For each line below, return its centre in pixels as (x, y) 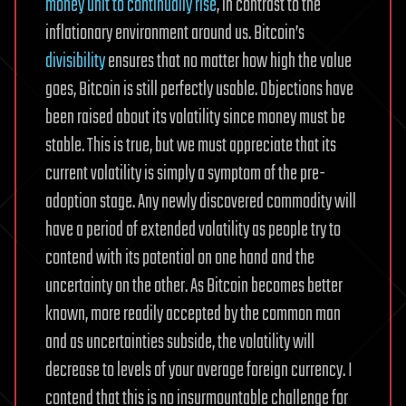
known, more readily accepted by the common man (193, 314)
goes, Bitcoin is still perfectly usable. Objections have (199, 90)
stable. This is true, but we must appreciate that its (191, 146)
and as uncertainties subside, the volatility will (180, 343)
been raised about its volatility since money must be (195, 118)
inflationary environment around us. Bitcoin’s (175, 34)
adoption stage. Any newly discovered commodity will (201, 202)
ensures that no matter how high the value (228, 62)
